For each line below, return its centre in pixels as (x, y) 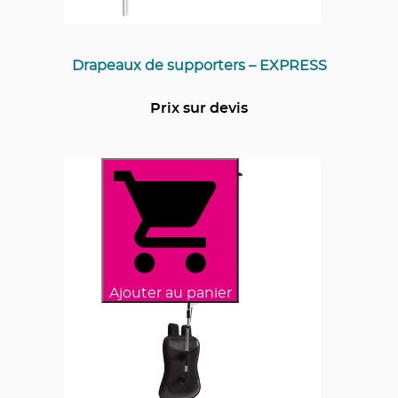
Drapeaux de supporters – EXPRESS (199, 65)
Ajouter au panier (170, 293)
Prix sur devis (199, 108)
